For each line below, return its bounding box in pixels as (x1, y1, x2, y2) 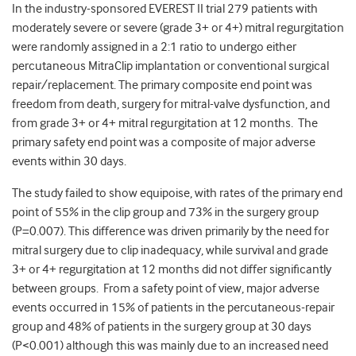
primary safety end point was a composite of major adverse (12, 135, 315, 150)
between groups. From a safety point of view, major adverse (12, 281, 319, 296)
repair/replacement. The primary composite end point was (12, 78, 312, 93)
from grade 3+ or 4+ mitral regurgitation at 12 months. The (12, 116, 318, 131)
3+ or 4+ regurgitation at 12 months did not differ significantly (12, 262, 331, 277)
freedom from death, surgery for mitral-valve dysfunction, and (12, 97, 330, 112)
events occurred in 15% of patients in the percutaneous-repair (12, 300, 335, 315)
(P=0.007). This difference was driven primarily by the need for (12, 224, 329, 239)
